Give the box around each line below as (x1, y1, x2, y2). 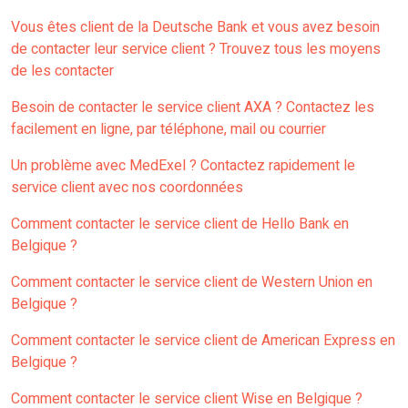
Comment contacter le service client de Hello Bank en (11, 213, 349, 236)
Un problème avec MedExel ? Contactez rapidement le (11, 155, 355, 178)
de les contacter (11, 60, 114, 83)
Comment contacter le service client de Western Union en (11, 271, 372, 294)
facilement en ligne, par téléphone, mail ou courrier (11, 118, 326, 141)
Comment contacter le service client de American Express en (11, 330, 395, 352)
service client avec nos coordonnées (11, 177, 243, 199)
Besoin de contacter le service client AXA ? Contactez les (11, 97, 374, 119)
